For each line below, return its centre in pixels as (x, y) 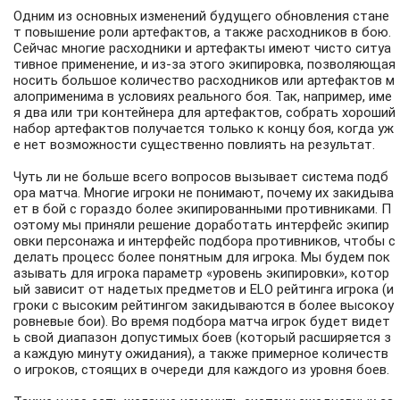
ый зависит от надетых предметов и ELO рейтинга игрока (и (204, 290)
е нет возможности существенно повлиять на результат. (194, 145)
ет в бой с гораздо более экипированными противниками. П (202, 209)
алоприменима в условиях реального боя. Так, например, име (203, 97)
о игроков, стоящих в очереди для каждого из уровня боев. (201, 370)
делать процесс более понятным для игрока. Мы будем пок (202, 258)
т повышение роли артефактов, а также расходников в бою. (202, 33)
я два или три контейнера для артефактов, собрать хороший (204, 113)
